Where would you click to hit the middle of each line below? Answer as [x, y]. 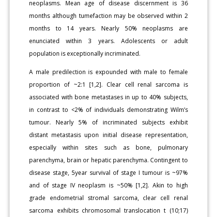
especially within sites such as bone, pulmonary [108, 147]
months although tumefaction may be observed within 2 [108, 15]
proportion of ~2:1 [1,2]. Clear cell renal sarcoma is [108, 84]
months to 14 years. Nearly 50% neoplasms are [108, 28]
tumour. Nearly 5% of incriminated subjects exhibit [108, 122]
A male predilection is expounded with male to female [108, 72]
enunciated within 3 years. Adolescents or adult [108, 41]
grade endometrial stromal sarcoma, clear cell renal [108, 198]
